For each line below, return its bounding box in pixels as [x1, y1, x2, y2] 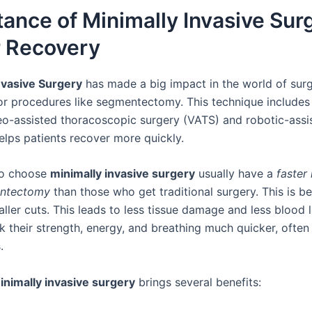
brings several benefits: [135, 274, 261, 289]
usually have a [195, 166, 276, 181]
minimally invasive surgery [50, 166, 195, 181]
